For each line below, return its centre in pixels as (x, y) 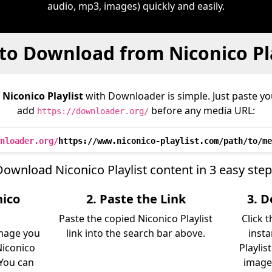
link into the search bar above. (136, 233)
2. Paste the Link (136, 199)
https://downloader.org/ (93, 111)
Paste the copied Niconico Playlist (136, 219)
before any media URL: (202, 110)
